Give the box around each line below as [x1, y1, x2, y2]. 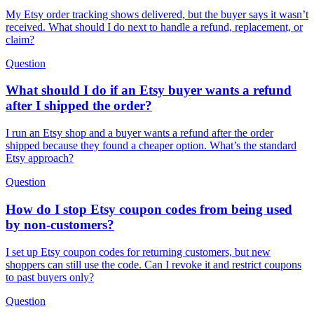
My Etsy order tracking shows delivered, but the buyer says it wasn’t [6, 8, 308, 20]
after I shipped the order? [6, 98, 152, 114]
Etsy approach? [6, 152, 74, 165]
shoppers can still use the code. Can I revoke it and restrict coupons [6, 258, 301, 271]
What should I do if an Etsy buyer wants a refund [6, 83, 292, 98]
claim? [6, 33, 34, 46]
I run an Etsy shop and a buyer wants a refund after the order [6, 127, 273, 139]
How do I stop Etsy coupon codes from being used [6, 201, 292, 217]
